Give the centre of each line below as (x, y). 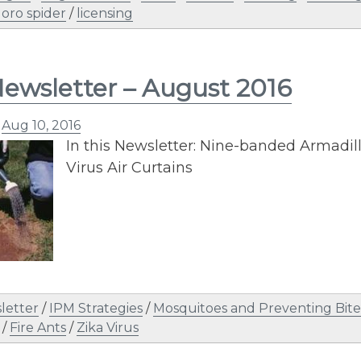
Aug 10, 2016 (41, 125)
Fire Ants (38, 328)
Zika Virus (108, 328)
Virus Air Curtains (129, 168)
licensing (105, 13)
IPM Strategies (96, 308)
